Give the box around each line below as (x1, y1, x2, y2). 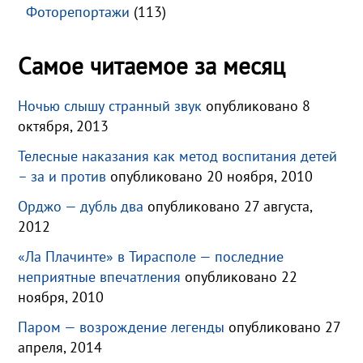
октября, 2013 (18, 116, 109, 135)
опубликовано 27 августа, (147, 196, 313, 216)
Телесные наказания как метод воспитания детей (18, 146, 338, 165)
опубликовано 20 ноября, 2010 (110, 166, 314, 186)
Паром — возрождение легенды (18, 317, 225, 336)
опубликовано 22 (185, 267, 298, 286)
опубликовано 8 (206, 96, 311, 115)
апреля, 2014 (18, 337, 103, 357)
